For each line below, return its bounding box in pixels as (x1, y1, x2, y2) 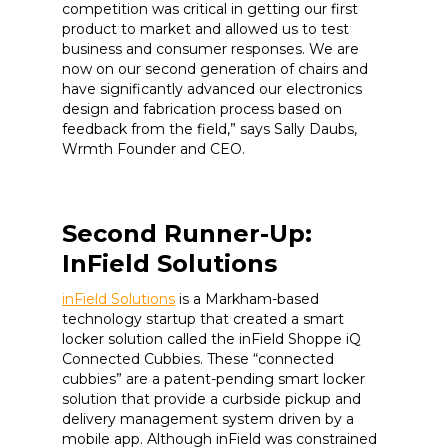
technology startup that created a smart (62, 310, 344, 328)
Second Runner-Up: (62, 219, 312, 248)
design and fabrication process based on (62, 100, 342, 118)
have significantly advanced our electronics (62, 80, 362, 98)
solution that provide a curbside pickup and (62, 390, 361, 408)
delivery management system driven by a (62, 410, 354, 428)
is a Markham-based (175, 290, 319, 308)
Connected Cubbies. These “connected (62, 350, 334, 368)
